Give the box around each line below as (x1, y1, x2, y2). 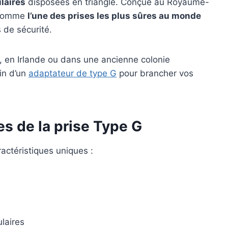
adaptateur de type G (28, 68, 117, 79)
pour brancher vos (117, 68, 193, 79)
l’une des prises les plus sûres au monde (27, 11, 201, 21)
